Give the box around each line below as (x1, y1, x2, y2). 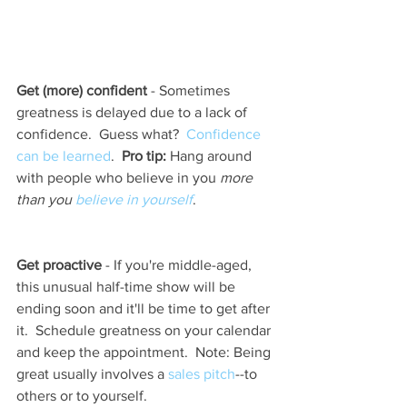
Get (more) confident (16, 82, 147, 98)
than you (16, 191, 75, 207)
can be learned (16, 147, 111, 164)
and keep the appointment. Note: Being (16, 343, 274, 360)
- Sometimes (147, 82, 233, 98)
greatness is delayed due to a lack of (16, 104, 251, 120)
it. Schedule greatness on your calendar (16, 322, 274, 338)
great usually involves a (16, 365, 168, 382)
